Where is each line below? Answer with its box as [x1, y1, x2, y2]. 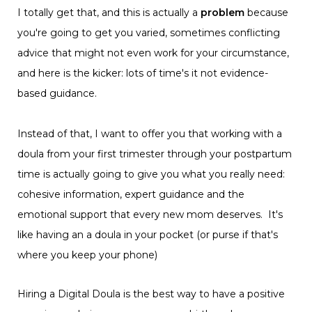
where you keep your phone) [17, 249, 157, 262]
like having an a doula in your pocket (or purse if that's [17, 228, 278, 242]
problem [201, 6, 244, 19]
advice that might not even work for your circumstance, [17, 47, 289, 60]
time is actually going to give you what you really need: [17, 168, 285, 181]
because [244, 6, 288, 19]
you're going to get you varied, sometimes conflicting [17, 26, 280, 40]
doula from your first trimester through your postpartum [17, 148, 292, 161]
